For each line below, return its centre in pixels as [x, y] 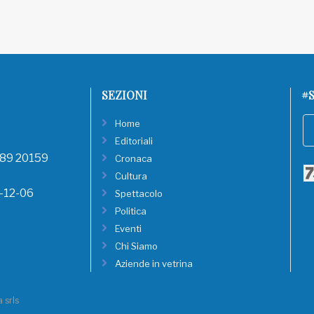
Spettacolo [139, 193]
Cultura [131, 176]
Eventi [128, 228]
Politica [131, 211]
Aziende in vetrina [154, 264]
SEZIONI [124, 95]
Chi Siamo [136, 246]
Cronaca [134, 158]
